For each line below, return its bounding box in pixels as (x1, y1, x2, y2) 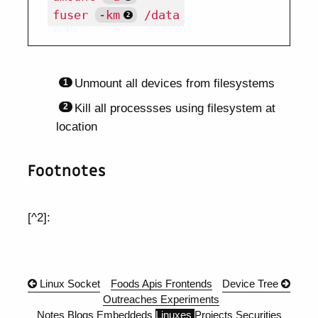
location (55, 119, 97, 133)
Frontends (165, 278, 212, 290)
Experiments (160, 294, 219, 306)
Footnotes (28, 160, 106, 182)
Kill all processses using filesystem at (75, 100, 276, 115)
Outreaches (103, 294, 160, 306)
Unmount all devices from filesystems (75, 75, 275, 90)
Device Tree (221, 278, 281, 290)
